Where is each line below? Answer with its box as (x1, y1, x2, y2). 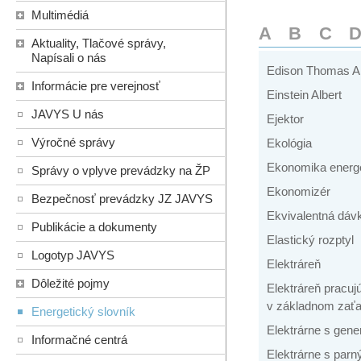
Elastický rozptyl (267, 233, 354, 247)
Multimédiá (31, 8, 89, 23)
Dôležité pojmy (31, 276, 110, 291)
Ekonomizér (267, 185, 330, 199)
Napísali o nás (31, 51, 106, 65)
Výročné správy (31, 135, 115, 150)
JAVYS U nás (31, 107, 104, 122)
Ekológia (267, 136, 312, 151)
